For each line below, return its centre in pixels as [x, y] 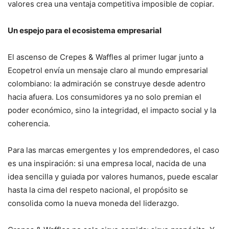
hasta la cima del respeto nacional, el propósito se [98, 190]
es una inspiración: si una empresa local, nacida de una [107, 164]
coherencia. [29, 124]
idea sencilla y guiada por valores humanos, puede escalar [113, 177]
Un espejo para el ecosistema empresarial [85, 31]
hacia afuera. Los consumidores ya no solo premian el [105, 97]
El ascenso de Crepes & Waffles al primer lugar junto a [106, 57]
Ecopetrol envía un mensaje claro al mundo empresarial [108, 71]
